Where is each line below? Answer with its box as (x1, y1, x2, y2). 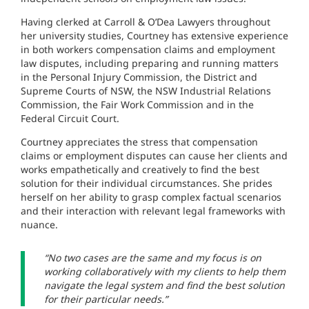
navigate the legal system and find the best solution (44, 279, 285, 292)
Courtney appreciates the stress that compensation (21, 135, 258, 148)
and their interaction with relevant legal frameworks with (21, 204, 286, 217)
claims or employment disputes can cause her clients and (21, 149, 288, 162)
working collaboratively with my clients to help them (44, 265, 286, 278)
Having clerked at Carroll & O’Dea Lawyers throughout (21, 15, 270, 28)
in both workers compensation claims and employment (21, 43, 275, 56)
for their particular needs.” (44, 292, 173, 306)
